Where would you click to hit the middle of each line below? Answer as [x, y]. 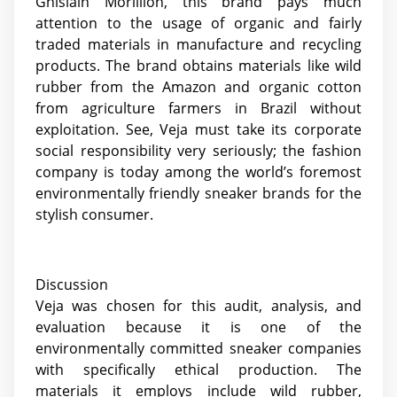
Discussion [72, 285]
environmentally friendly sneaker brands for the [198, 194]
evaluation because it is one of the [198, 327]
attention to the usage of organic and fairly [198, 23]
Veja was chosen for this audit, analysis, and [198, 306]
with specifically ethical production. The [198, 370]
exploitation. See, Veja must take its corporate [198, 130]
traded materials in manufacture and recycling [198, 45]
